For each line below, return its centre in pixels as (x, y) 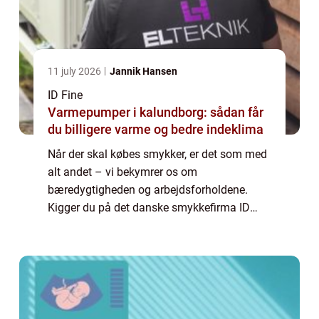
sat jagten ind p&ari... (101, 244)
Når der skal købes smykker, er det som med (157, 155)
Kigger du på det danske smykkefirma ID (149, 208)
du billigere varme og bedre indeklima (156, 130)
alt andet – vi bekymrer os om (122, 172)
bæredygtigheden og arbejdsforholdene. (148, 190)
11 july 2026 (75, 72)
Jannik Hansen (143, 72)
